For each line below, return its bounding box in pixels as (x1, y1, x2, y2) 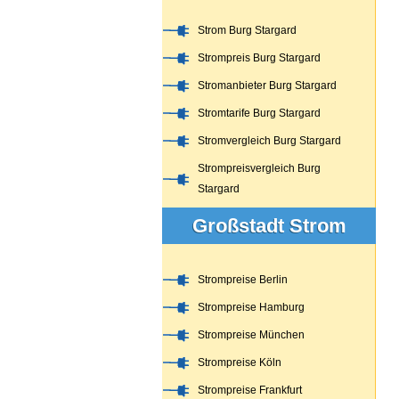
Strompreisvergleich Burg (198, 162, 321, 175)
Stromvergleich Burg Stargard (198, 134, 341, 147)
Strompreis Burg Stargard (198, 52, 321, 64)
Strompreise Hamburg (198, 301, 305, 313)
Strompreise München (198, 329, 305, 341)
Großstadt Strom (191, 215, 346, 237)
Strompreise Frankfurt (198, 384, 302, 396)
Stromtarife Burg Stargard (198, 107, 321, 119)
